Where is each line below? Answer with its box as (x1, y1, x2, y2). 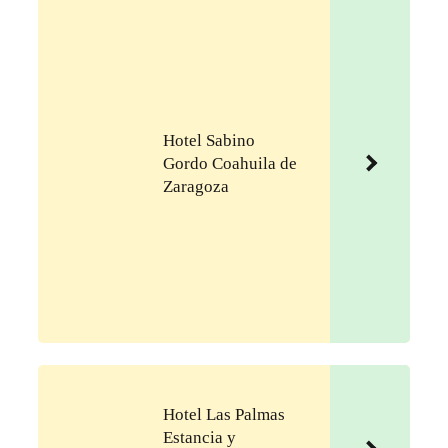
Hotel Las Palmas (163, 405, 285, 425)
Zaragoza (163, 176, 229, 196)
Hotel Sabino (163, 130, 255, 150)
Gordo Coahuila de (163, 153, 297, 173)
